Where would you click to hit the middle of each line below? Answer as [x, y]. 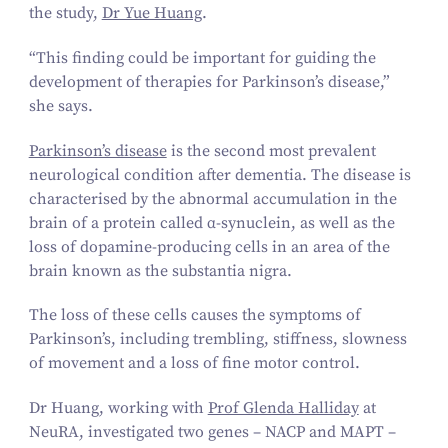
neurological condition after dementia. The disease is [219, 174]
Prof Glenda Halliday [283, 408]
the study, [65, 13]
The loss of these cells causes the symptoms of [194, 315]
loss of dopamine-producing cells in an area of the [209, 246]
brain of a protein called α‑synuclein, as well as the [211, 222]
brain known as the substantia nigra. [160, 270]
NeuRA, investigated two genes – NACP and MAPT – [212, 432]
